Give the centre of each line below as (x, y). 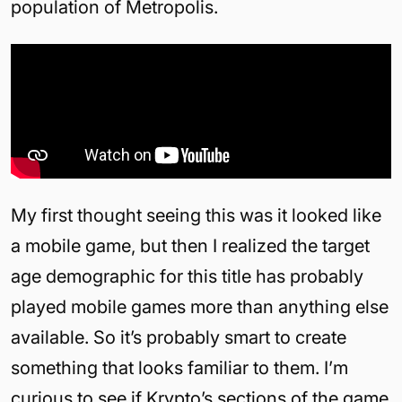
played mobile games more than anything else (200, 306)
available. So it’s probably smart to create (179, 337)
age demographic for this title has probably (187, 276)
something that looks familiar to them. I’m (179, 367)
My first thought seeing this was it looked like (196, 215)
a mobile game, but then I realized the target (190, 245)
